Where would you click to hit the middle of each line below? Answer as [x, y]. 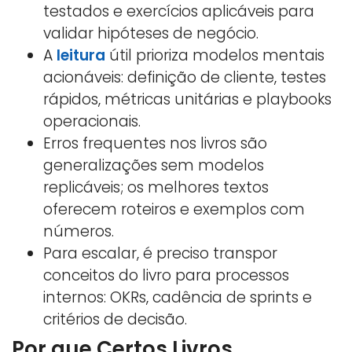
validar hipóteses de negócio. [151, 33]
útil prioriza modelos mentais [215, 55]
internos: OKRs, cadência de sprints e [178, 297]
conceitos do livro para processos [166, 275]
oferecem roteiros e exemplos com [174, 209]
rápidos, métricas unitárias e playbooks [187, 99]
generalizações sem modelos [154, 165]
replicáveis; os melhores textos [156, 187]
